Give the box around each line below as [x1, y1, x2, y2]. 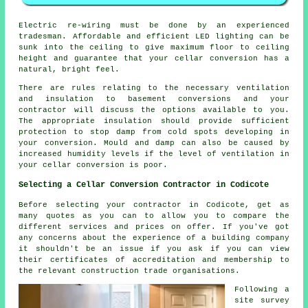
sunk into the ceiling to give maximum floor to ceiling [19, 43, 289, 52]
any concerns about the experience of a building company [19, 234, 289, 243]
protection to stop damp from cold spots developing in [19, 128, 289, 137]
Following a [234, 285, 289, 294]
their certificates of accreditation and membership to [19, 256, 289, 265]
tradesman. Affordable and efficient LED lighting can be [19, 32, 289, 41]
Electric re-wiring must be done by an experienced [19, 21, 289, 30]
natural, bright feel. [19, 65, 120, 74]
